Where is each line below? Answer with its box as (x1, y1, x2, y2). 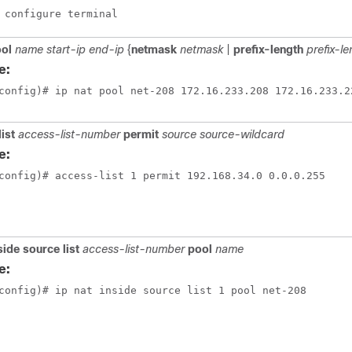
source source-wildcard (162, 128, 284, 141)
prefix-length (233, 43, 306, 56)
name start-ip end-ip (15, 43, 127, 56)
